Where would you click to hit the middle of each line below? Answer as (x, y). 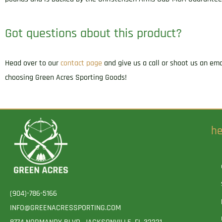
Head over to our (33, 63)
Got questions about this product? (93, 34)
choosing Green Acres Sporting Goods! (66, 77)
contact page (81, 63)
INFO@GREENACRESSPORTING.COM (65, 208)
